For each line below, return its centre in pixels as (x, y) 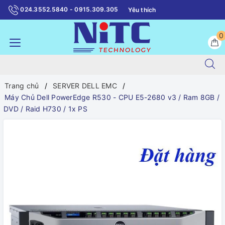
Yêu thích (142, 10)
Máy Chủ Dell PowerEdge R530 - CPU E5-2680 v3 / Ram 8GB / (112, 97)
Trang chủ (22, 86)
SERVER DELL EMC (85, 86)
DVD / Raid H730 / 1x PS (45, 109)
